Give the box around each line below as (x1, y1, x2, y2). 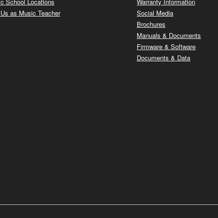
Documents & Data (137, 53, 190, 63)
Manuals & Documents (137, 31, 201, 40)
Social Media (137, 8, 173, 18)
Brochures (137, 19, 165, 29)
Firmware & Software (137, 42, 196, 52)
